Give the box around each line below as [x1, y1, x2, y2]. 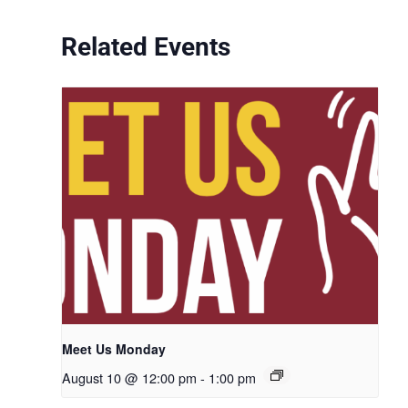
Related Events [61, 32, 230, 62]
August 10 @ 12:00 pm [62, 368, 197, 388]
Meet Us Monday [62, 340, 166, 359]
